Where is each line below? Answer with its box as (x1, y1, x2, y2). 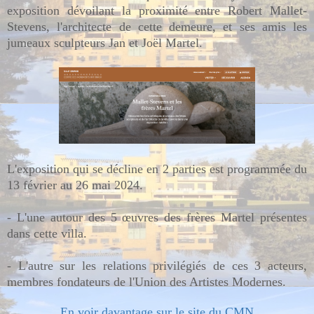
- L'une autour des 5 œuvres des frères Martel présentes (7, 210, 307, 224)
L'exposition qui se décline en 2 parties (7, 161, 210, 176)
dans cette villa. (7, 226, 87, 240)
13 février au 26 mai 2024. (7, 177, 143, 192)
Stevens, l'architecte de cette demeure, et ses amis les (7, 19, 307, 34)
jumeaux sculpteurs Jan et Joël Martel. (7, 35, 203, 50)
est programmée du (209, 161, 308, 176)
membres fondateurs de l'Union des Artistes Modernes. (7, 274, 286, 289)
